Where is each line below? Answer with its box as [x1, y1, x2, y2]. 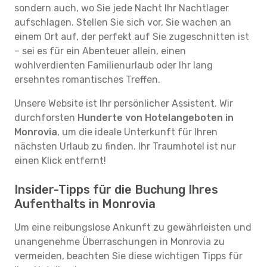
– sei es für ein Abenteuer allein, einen [14, 45, 186, 57]
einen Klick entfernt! [14, 155, 106, 166]
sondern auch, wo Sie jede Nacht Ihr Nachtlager [14, 2, 229, 14]
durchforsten [14, 112, 77, 123]
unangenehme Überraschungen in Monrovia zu [14, 236, 225, 247]
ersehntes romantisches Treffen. [14, 74, 160, 85]
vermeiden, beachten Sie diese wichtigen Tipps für [14, 250, 243, 262]
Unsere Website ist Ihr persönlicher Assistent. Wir [14, 98, 233, 109]
